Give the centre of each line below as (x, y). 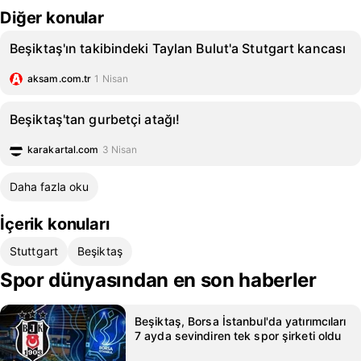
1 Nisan (112, 79)
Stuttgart (34, 251)
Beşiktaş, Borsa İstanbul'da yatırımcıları (241, 321)
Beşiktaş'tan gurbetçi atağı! (95, 119)
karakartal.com (63, 149)
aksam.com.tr (60, 79)
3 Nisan (120, 149)
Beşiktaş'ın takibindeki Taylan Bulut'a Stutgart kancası (178, 48)
